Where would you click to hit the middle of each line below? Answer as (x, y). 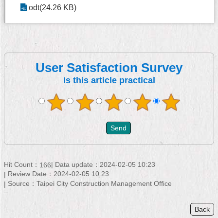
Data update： (77, 164)
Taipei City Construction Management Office (104, 184)
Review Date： (31, 174)
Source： (22, 184)
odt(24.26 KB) (53, 8)
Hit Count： (22, 164)
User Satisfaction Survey (109, 68)
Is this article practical (109, 80)
